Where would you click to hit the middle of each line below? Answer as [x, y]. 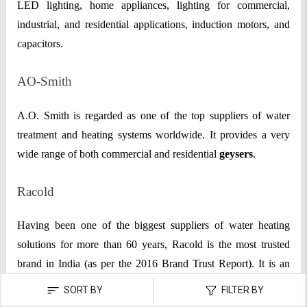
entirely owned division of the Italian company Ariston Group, [153, 283]
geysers [235, 153]
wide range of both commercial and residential [117, 153]
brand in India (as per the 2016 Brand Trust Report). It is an [153, 264]
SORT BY [82, 290]
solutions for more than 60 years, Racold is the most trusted [153, 245]
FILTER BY [242, 290]
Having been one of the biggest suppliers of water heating [153, 225]
